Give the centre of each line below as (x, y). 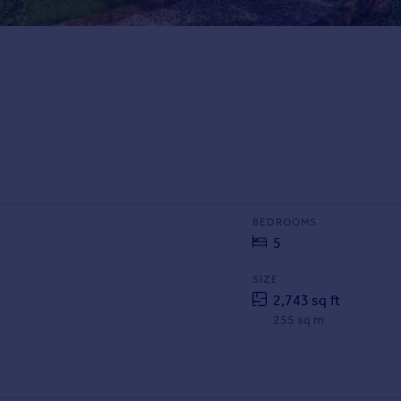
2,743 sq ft (306, 301)
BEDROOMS (284, 222)
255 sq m (299, 320)
